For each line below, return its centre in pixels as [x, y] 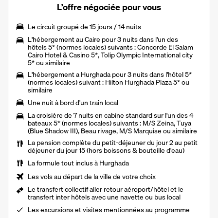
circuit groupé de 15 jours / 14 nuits [89, 27]
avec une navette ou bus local [135, 197]
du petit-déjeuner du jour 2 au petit [144, 143]
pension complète [64, 143]
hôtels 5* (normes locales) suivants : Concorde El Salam [110, 47]
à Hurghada [111, 163]
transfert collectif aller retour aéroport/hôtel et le [110, 190]
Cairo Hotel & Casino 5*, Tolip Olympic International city [110, 55]
